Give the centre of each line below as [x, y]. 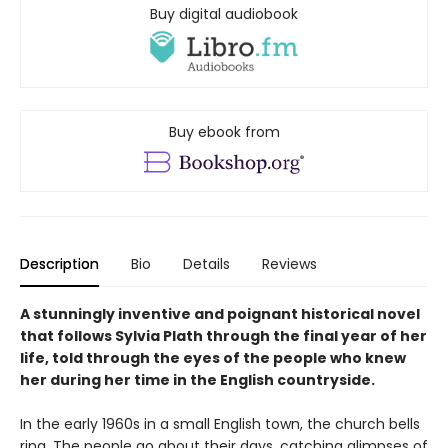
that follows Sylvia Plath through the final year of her [223, 336]
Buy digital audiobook [224, 14]
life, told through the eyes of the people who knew [213, 358]
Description [59, 264]
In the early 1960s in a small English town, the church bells [220, 424]
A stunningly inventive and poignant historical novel [220, 314]
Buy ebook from [224, 132]
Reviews [289, 264]
